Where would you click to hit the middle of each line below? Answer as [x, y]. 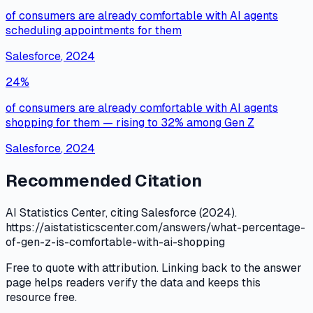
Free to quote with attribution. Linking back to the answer [154, 268]
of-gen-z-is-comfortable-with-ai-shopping [115, 242]
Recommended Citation [104, 180]
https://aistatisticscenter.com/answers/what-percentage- [155, 227]
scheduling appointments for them [94, 31]
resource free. [41, 297]
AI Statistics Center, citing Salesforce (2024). [121, 212]
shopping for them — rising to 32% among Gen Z [130, 123]
